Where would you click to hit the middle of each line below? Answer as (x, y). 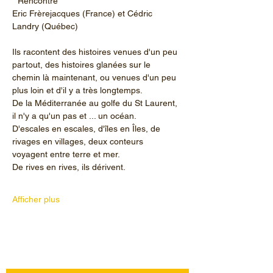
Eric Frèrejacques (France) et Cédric (83, 13)
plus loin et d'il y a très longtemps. (77, 90)
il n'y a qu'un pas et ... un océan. (74, 115)
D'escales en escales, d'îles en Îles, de (87, 128)
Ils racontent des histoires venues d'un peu (96, 51)
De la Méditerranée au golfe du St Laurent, (96, 103)
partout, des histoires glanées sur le (83, 64)
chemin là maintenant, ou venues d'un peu (95, 77)
